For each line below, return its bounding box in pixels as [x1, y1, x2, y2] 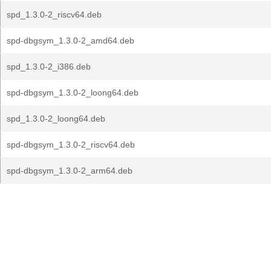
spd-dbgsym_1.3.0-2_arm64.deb [7, 166, 132, 175]
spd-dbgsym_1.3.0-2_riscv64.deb [7, 140, 135, 149]
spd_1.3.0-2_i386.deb [7, 62, 91, 71]
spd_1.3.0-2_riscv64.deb [7, 10, 102, 19]
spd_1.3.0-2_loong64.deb [7, 114, 105, 123]
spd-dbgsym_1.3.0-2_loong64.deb [7, 88, 139, 97]
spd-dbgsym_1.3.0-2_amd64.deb [7, 36, 134, 45]
